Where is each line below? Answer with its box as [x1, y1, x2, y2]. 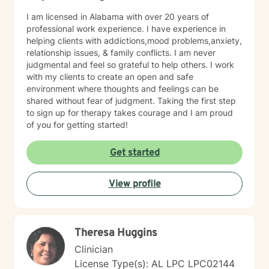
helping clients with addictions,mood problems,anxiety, [26, 35, 242, 46]
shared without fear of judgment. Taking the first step [26, 95, 236, 106]
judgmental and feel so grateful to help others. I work [26, 59, 234, 70]
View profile [108, 178, 161, 190]
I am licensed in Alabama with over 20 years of [26, 11, 209, 22]
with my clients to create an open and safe [26, 71, 193, 82]
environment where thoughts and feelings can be [26, 83, 219, 94]
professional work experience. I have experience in [26, 23, 226, 34]
